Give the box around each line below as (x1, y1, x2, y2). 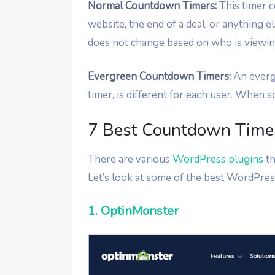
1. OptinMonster (88, 202, 179, 219)
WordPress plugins (172, 152, 263, 166)
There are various (88, 152, 172, 166)
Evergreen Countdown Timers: (88, 69, 231, 83)
